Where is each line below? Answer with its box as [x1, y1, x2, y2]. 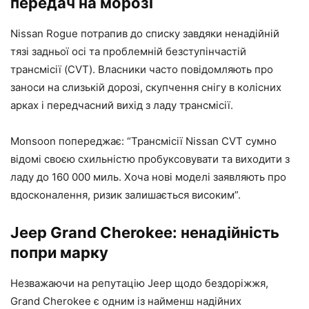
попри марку [10, 243, 108, 262]
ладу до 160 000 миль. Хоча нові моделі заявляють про [10, 170, 286, 184]
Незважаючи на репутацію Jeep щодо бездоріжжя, [10, 277, 268, 290]
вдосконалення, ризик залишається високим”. [10, 188, 241, 202]
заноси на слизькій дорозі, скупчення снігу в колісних [10, 81, 281, 94]
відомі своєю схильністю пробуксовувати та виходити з [10, 152, 290, 166]
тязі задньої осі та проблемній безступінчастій [10, 45, 246, 59]
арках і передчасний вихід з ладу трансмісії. [10, 99, 233, 112]
